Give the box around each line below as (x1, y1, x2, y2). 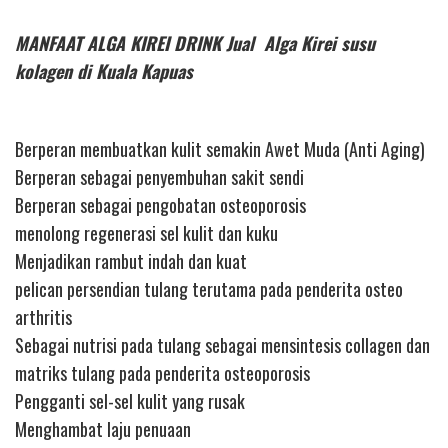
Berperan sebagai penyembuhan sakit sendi (15, 164, 304, 191)
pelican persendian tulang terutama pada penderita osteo (15, 276, 403, 303)
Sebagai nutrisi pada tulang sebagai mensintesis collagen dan (15, 332, 430, 359)
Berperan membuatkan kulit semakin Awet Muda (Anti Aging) (15, 136, 425, 163)
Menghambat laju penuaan (15, 416, 191, 443)
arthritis (15, 304, 72, 331)
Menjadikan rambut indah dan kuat (15, 248, 247, 275)
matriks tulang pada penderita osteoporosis (15, 360, 310, 387)
